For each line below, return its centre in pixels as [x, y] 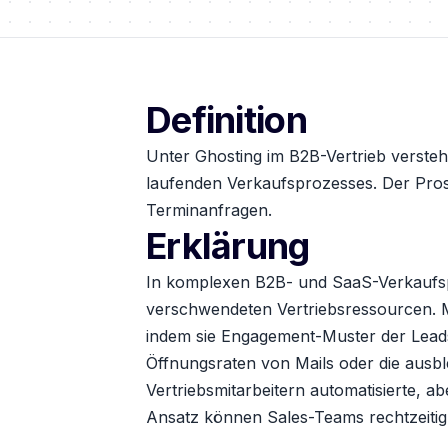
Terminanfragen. [209, 210]
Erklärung [228, 246]
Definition [226, 120]
